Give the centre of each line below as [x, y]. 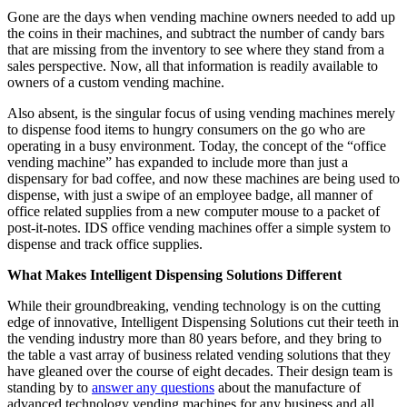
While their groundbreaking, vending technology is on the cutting [194, 305]
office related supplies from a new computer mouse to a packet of [194, 211]
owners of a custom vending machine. [116, 82]
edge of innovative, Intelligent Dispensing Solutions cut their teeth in [203, 322]
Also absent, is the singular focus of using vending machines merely [201, 113]
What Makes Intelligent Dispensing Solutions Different [174, 274]
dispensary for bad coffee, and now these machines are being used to [203, 178]
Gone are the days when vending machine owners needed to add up [201, 16]
